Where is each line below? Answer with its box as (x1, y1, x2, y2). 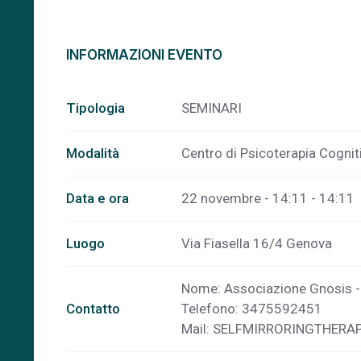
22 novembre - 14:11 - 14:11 (181, 190, 355, 207)
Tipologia (66, 100, 125, 117)
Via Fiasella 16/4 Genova (181, 235, 332, 252)
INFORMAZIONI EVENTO (66, 47, 222, 64)
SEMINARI (181, 100, 242, 117)
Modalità (66, 145, 119, 162)
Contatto (66, 301, 120, 317)
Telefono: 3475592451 (181, 301, 322, 317)
